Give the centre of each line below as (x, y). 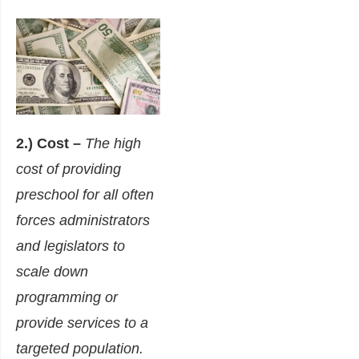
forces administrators (83, 221)
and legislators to (71, 246)
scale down (52, 272)
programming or (67, 298)
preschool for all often (85, 195)
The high (113, 144)
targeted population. (80, 349)
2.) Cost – (50, 144)
